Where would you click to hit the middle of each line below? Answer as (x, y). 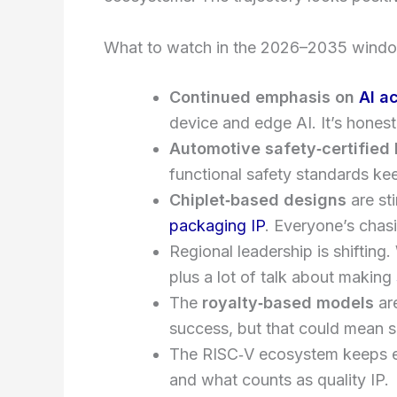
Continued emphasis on (264, 97)
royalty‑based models (288, 302)
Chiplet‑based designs (258, 199)
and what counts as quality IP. (279, 379)
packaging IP (217, 225)
